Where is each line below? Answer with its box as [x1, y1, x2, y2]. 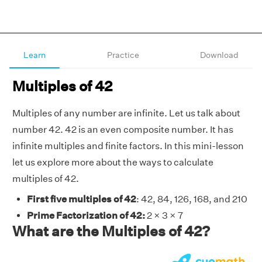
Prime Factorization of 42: [27, 210, 145, 221]
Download [200, 50, 239, 60]
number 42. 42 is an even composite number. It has [12, 124, 233, 135]
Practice [106, 50, 139, 60]
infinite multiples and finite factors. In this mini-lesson [12, 140, 244, 151]
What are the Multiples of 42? [12, 223, 210, 239]
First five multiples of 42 [27, 194, 136, 205]
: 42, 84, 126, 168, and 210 [136, 194, 247, 205]
